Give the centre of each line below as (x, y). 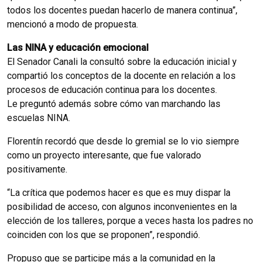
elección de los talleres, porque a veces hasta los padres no (130, 220)
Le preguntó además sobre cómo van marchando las (114, 104)
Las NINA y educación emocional (78, 47)
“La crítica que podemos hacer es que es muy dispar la (119, 192)
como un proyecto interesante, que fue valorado (104, 155)
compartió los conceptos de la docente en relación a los (121, 75)
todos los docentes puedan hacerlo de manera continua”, (122, 10)
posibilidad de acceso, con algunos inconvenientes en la (122, 206)
